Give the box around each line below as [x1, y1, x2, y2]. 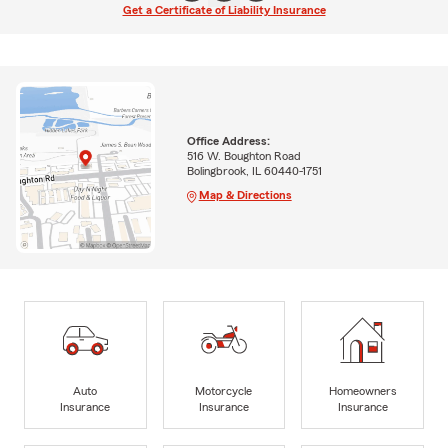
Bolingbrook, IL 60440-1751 [186, 164, 322, 177]
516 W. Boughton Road [186, 149, 301, 162]
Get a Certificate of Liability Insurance [122, 4, 326, 17]
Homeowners [328, 384, 397, 397]
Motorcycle [195, 384, 253, 397]
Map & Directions [198, 188, 292, 201]
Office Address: [186, 134, 270, 147]
